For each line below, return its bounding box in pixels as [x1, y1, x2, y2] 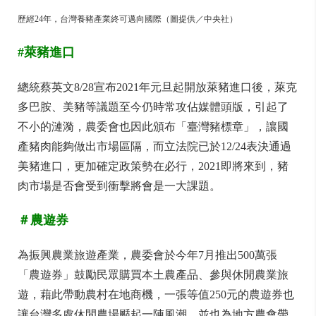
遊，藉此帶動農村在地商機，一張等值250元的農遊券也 [18, 288, 294, 300]
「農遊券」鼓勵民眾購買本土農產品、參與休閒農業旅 [18, 269, 288, 281]
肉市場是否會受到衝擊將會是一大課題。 [18, 180, 221, 192]
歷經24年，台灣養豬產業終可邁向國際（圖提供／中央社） [18, 14, 238, 24]
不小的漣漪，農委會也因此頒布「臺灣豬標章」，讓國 [18, 121, 288, 133]
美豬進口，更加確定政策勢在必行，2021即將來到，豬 [18, 160, 288, 172]
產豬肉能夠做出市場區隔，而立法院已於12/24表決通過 [18, 140, 291, 152]
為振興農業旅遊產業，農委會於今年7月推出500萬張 [18, 249, 277, 261]
